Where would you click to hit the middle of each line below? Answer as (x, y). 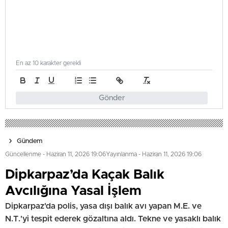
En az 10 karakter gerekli (48, 63)
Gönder (112, 98)
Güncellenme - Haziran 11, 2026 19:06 (55, 154)
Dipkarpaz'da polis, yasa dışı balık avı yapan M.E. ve (103, 206)
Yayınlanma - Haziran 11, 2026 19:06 (154, 154)
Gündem (30, 141)
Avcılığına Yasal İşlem (73, 191)
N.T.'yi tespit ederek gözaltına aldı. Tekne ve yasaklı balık (113, 219)
